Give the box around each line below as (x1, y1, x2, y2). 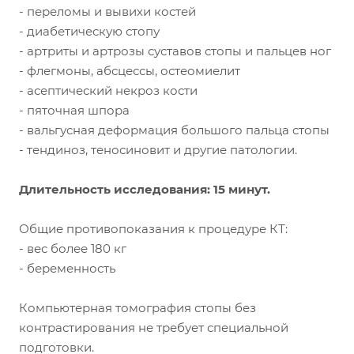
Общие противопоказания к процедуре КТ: (19, 221, 288, 237)
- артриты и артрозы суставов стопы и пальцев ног (19, 43, 331, 59)
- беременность (19, 261, 115, 277)
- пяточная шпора (19, 103, 130, 119)
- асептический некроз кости (19, 83, 198, 99)
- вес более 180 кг (19, 241, 126, 257)
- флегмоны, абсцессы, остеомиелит (19, 63, 240, 79)
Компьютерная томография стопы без (19, 300, 256, 316)
